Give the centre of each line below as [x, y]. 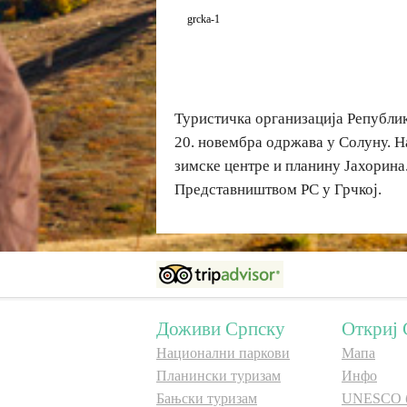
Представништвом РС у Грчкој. [278, 189]
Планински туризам [218, 376]
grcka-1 [203, 19]
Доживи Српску [221, 328]
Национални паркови [223, 353]
